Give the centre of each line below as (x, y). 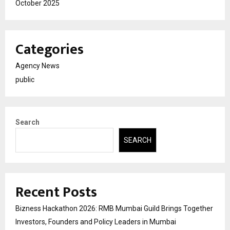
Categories (50, 49)
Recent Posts (56, 193)
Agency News (37, 65)
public (25, 79)
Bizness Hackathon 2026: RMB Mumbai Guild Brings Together (114, 209)
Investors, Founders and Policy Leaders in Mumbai (96, 222)
